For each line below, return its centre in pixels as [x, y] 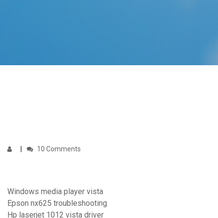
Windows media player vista [55, 192]
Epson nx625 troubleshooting [57, 203]
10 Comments [58, 149]
